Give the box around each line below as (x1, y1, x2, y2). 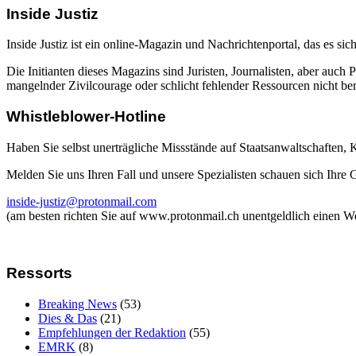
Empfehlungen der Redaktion (38, 326, 186, 340)
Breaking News (38, 297, 117, 311)
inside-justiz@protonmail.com (6, 194, 157, 208)
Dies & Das (38, 311, 97, 326)
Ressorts (6, 265, 72, 282)
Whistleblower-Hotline (6, 107, 166, 125)
